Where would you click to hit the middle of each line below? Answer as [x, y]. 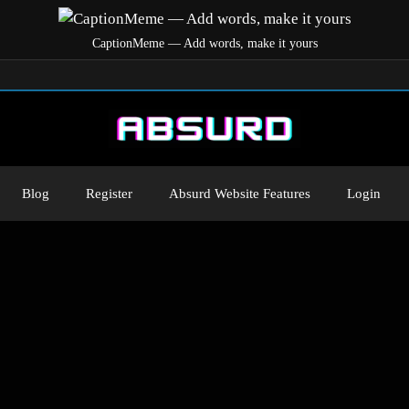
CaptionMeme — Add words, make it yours [204, 43]
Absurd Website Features [240, 193]
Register [109, 193]
